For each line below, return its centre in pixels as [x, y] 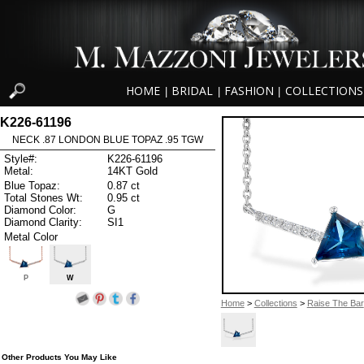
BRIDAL [193, 91]
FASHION [249, 91]
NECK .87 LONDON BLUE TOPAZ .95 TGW [107, 139]
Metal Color [31, 236]
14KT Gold [132, 171]
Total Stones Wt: [43, 197]
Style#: [21, 159]
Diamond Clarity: [43, 222]
